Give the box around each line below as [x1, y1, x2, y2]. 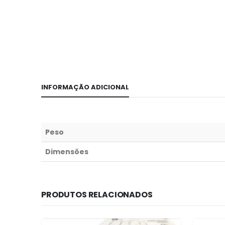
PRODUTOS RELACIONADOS [41, 188, 153, 200]
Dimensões [45, 146, 88, 157]
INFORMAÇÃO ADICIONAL [41, 82, 129, 92]
